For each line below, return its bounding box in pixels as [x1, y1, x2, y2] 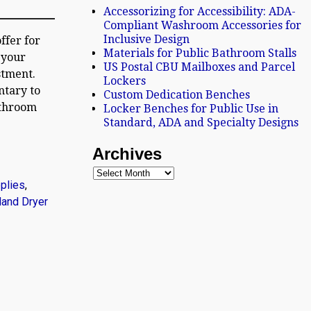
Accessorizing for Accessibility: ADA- [103, 4, 296, 18]
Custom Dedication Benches [103, 87, 251, 101]
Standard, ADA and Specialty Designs [103, 115, 299, 129]
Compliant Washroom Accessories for [103, 18, 302, 32]
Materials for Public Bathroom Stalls [103, 46, 297, 60]
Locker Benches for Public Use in [103, 101, 279, 115]
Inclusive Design [103, 32, 190, 46]
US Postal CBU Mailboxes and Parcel [103, 60, 296, 74]
